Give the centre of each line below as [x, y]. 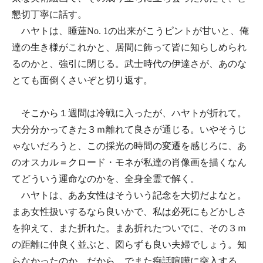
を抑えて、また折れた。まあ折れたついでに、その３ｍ [129, 228]
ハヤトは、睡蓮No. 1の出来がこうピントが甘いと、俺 [130, 31]
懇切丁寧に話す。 [49, 14]
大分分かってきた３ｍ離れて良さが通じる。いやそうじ [129, 129]
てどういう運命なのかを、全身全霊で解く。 [106, 179]
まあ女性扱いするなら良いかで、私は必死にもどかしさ [129, 212]
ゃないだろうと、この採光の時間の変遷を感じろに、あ [129, 146]
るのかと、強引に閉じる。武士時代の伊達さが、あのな [129, 64]
